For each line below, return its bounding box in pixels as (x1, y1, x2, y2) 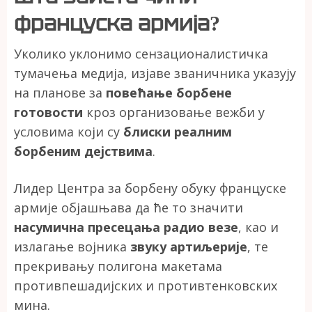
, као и (238, 218, 279, 235)
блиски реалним (123, 123, 232, 140)
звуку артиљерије (130, 237, 247, 255)
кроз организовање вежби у (83, 103, 265, 120)
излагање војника (14, 237, 130, 255)
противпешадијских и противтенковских (14, 276, 277, 294)
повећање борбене (106, 84, 232, 101)
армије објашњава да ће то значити (14, 198, 243, 216)
